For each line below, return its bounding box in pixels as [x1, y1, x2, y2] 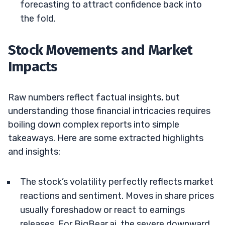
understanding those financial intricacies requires [8, 105, 210, 117]
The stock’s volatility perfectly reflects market [20, 176, 213, 187]
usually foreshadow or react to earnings [20, 204, 185, 215]
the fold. [20, 13, 56, 24]
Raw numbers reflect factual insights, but [8, 91, 180, 103]
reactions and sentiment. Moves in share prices [20, 190, 214, 201]
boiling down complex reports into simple [8, 119, 179, 130]
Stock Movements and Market [8, 41, 193, 58]
